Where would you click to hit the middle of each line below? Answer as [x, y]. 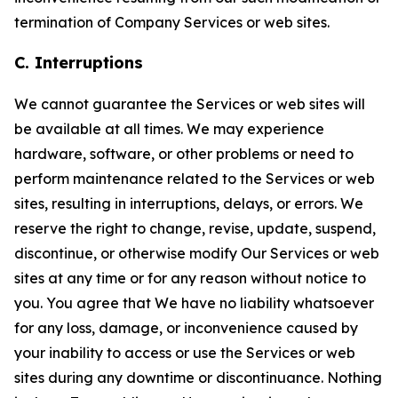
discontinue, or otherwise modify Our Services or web [197, 253]
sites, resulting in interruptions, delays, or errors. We [189, 203]
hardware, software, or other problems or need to [184, 154]
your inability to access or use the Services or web [185, 353]
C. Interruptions [79, 63]
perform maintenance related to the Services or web [195, 179]
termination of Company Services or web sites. [172, 22]
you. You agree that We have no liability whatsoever [194, 303]
